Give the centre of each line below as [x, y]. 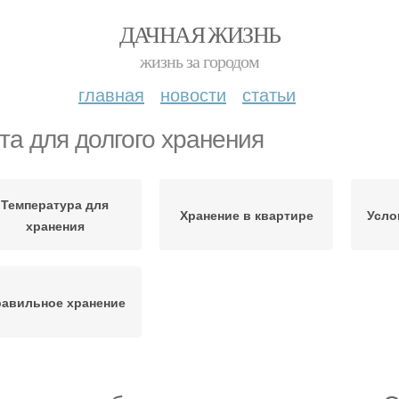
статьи [269, 94]
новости [193, 94]
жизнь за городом [199, 61]
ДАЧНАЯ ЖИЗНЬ [199, 34]
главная [111, 94]
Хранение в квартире [246, 215]
